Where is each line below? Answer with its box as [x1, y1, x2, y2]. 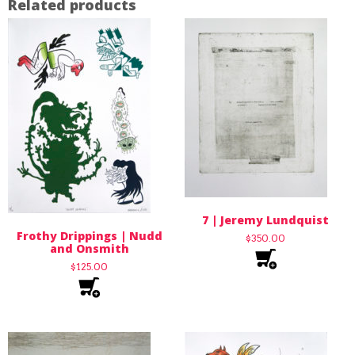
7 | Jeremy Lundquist [202, 212, 330, 228]
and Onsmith [49, 241, 129, 257]
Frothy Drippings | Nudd [16, 228, 162, 244]
